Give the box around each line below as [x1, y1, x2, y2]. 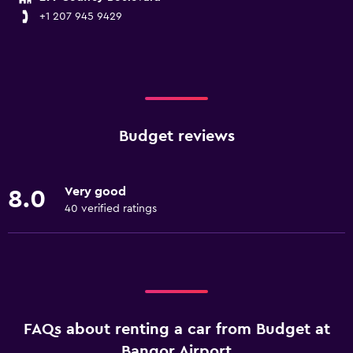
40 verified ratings [65, 203, 157, 214]
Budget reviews [118, 128, 235, 144]
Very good [65, 185, 126, 198]
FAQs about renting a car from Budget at [23, 321, 330, 337]
